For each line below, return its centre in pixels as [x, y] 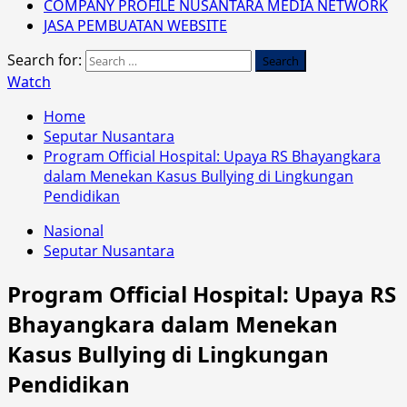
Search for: [45, 60]
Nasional [74, 230]
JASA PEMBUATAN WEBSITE [135, 25]
